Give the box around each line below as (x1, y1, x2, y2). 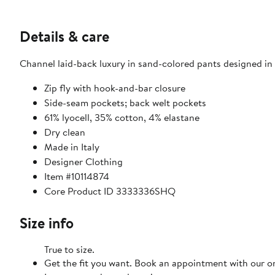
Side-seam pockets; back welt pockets (44, 96, 206, 110)
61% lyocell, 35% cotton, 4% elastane (44, 110, 199, 125)
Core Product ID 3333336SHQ (44, 184, 176, 198)
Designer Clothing (44, 155, 123, 169)
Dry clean (44, 125, 85, 139)
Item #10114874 (44, 169, 109, 184)
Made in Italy (44, 140, 99, 154)
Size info (20, 212, 74, 234)
